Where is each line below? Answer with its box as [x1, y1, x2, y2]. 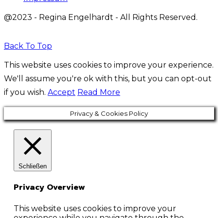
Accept [48, 88, 75, 97]
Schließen [18, 163, 47, 170]
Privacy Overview [14, 182, 85, 194]
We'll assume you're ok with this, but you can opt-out [4, 74, 212, 84]
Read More [77, 88, 120, 97]
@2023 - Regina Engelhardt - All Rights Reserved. [4, 13, 198, 22]
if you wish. [4, 88, 48, 97]
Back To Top [4, 41, 52, 51]
